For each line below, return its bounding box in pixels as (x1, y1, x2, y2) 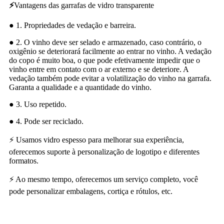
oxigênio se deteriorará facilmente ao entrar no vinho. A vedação (9, 46, 211, 55)
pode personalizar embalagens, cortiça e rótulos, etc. (9, 186, 172, 195)
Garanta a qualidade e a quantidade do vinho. (9, 82, 151, 91)
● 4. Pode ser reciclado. (9, 116, 83, 125)
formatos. (9, 156, 38, 165)
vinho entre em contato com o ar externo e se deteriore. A (9, 64, 188, 73)
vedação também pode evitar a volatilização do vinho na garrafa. (9, 73, 211, 82)
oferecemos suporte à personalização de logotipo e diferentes (9, 147, 199, 156)
